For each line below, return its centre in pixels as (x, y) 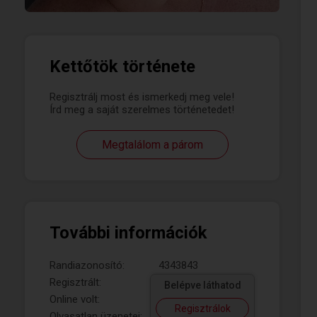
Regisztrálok (202, 309)
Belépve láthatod (202, 285)
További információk (128, 233)
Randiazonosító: (87, 265)
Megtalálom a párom (152, 145)
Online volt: (75, 299)
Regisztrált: (75, 282)
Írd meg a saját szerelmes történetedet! (142, 110)
